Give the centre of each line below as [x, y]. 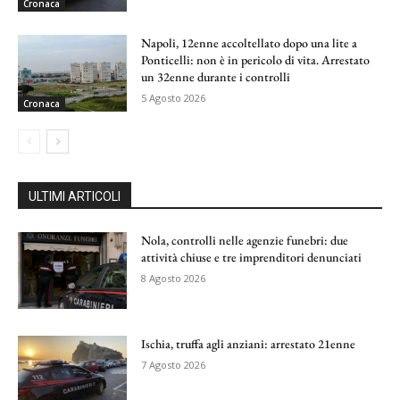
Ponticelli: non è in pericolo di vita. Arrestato [256, 60]
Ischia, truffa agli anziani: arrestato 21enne [249, 343]
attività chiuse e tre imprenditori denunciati [252, 257]
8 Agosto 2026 [174, 278]
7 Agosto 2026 [174, 364]
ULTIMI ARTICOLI [75, 196]
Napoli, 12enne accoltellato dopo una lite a [250, 43]
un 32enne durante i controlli [216, 77]
